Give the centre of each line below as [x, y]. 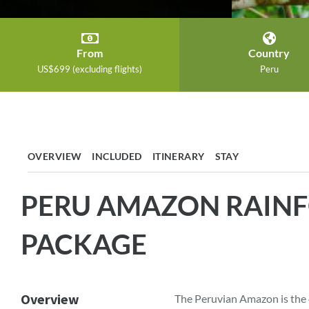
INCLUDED [117, 156]
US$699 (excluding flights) [90, 69]
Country [269, 53]
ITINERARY [178, 156]
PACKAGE [84, 244]
